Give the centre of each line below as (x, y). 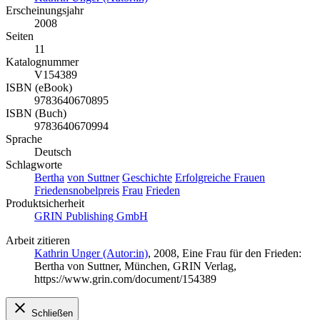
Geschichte (147, 178)
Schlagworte (34, 165)
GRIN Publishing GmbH (91, 216)
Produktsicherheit (45, 204)
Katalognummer (42, 62)
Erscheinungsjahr (45, 11)
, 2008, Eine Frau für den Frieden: (225, 254)
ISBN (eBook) (39, 88)
